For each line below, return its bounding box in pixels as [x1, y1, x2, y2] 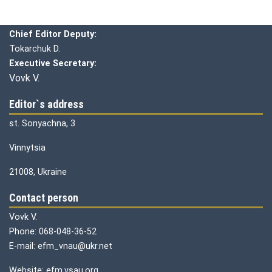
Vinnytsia [9, 142, 46, 153]
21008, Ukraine [9, 166, 67, 177]
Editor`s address [9, 98, 84, 110]
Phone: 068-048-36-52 [9, 226, 97, 237]
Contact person [9, 191, 78, 204]
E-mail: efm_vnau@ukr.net [9, 240, 112, 251]
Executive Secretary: [9, 58, 97, 69]
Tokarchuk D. [9, 43, 60, 54]
